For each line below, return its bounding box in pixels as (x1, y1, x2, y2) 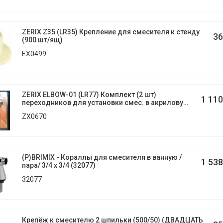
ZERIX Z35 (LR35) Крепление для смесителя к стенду (21, 28, 200, 36)
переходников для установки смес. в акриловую (21, 99, 189, 107)
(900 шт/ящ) (21, 36, 63, 44)
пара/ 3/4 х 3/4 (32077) (21, 161, 96, 169)
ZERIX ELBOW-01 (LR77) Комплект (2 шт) (21, 91, 156, 99)
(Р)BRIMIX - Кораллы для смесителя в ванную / (21, 153, 182, 161)
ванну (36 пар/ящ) (21, 107, 82, 114)
